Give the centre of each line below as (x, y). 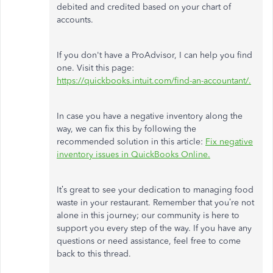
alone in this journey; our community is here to (148, 216)
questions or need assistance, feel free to (138, 241)
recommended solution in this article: (131, 142)
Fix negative (229, 142)
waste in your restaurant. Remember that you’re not (155, 203)
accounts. (75, 20)
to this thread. (103, 254)
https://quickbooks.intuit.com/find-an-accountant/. (154, 81)
